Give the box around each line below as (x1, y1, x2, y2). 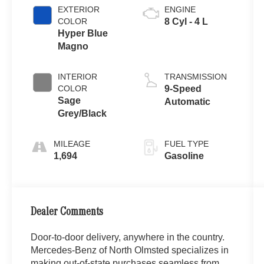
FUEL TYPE (164, 138, 209, 148)
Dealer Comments (31, 206, 104, 219)
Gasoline (164, 150, 204, 161)
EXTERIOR (58, 4, 100, 14)
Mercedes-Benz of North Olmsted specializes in (31, 245, 229, 255)
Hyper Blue (58, 28, 108, 38)
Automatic (164, 96, 210, 107)
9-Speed (164, 83, 202, 94)
